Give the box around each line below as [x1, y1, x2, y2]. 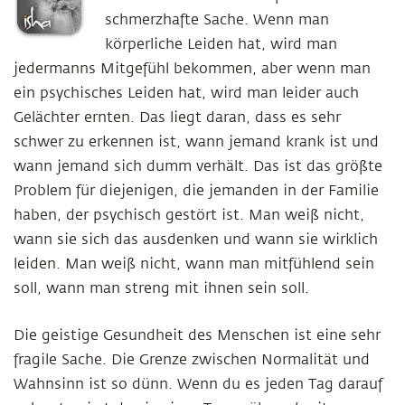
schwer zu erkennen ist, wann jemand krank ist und [14, 134, 379, 150]
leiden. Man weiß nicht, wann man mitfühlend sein [14, 256, 374, 272]
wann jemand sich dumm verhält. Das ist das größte [14, 158, 382, 174]
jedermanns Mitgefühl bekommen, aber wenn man [14, 61, 371, 77]
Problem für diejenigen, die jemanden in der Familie [14, 183, 379, 199]
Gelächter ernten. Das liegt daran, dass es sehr [14, 109, 341, 126]
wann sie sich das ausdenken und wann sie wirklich [14, 231, 378, 248]
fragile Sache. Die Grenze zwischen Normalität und [14, 352, 370, 368]
